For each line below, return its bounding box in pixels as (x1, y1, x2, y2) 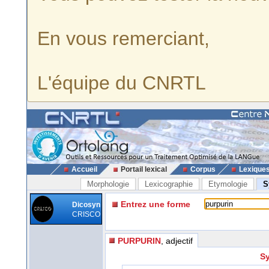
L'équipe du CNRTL (37, 72, 206, 94)
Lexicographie (145, 180, 193, 189)
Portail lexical (120, 165, 167, 174)
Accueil (71, 165, 97, 174)
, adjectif (161, 235, 193, 246)
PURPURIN (118, 235, 161, 246)
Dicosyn (72, 201, 100, 209)
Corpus (190, 165, 216, 174)
